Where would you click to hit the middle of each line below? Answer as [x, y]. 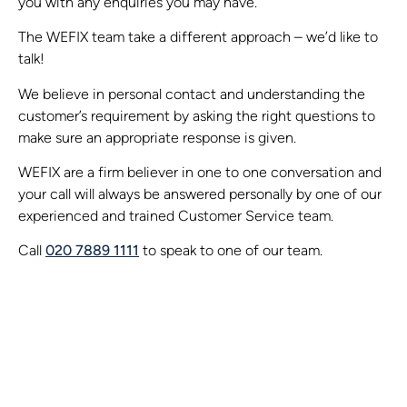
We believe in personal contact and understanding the [192, 95]
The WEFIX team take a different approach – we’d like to [198, 39]
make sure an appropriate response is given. [157, 139]
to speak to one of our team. [231, 252]
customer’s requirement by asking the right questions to [197, 117]
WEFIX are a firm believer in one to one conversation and [200, 173]
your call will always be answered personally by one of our [200, 195]
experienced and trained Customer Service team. [176, 217]
